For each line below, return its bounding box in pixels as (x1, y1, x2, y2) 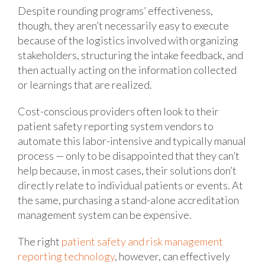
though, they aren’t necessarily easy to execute (18, 18, 229, 32)
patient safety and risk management (62, 234, 223, 248)
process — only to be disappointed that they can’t (18, 148, 240, 162)
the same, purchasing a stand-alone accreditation (18, 193, 239, 206)
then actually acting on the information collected (18, 63, 237, 76)
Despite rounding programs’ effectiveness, (18, 4, 213, 17)
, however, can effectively (115, 249, 230, 263)
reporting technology (18, 249, 115, 263)
